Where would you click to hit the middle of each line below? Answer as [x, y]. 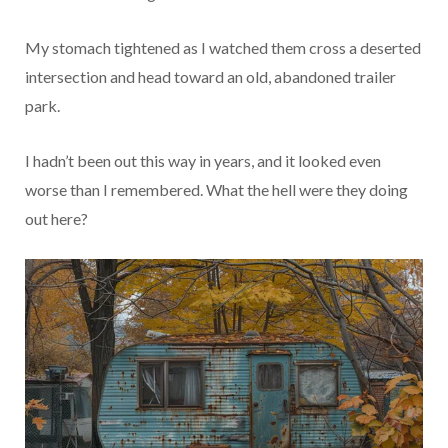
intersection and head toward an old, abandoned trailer [210, 76]
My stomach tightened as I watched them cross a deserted [223, 47]
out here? [56, 218]
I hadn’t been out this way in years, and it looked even [203, 160]
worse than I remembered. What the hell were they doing [216, 189]
